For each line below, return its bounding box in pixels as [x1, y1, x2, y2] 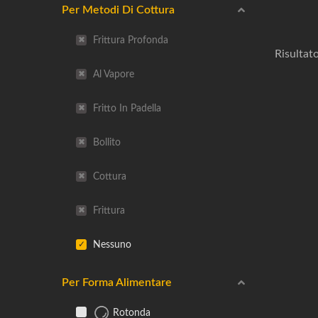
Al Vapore [90, 69, 134, 79]
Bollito [90, 137, 121, 148]
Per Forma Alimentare [62, 277, 172, 288]
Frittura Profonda [90, 35, 168, 45]
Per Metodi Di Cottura [62, 4, 175, 16]
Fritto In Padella [90, 103, 161, 114]
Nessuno [90, 239, 131, 250]
